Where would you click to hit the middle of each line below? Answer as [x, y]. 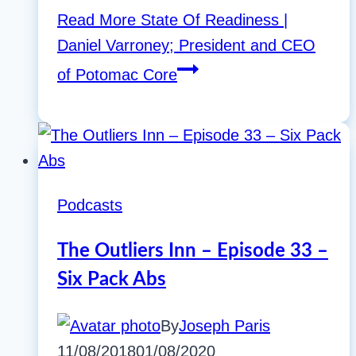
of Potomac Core [117, 75]
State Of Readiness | [212, 20]
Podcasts [90, 205]
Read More [97, 20]
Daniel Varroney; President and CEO [186, 46]
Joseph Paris [224, 326]
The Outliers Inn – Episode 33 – [193, 252]
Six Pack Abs [112, 280]
